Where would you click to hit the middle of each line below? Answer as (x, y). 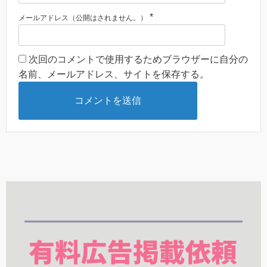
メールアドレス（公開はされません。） (83, 18)
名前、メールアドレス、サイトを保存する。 (114, 74)
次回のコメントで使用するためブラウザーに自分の (138, 59)
